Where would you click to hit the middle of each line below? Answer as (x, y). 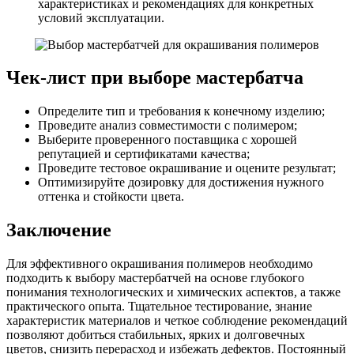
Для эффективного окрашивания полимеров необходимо (160, 264)
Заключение (59, 230)
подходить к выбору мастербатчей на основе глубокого (155, 278)
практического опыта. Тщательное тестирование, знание (159, 307)
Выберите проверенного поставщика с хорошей (168, 140)
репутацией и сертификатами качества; (144, 154)
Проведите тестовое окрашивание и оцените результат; (187, 168)
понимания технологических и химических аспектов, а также (173, 292)
